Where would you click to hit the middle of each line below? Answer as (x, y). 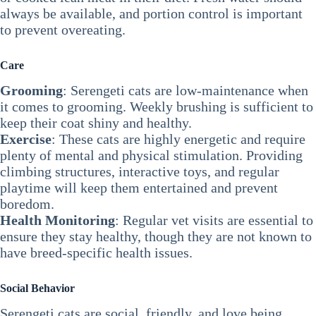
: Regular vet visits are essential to (214, 220)
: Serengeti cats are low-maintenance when (186, 90)
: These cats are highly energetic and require (178, 139)
